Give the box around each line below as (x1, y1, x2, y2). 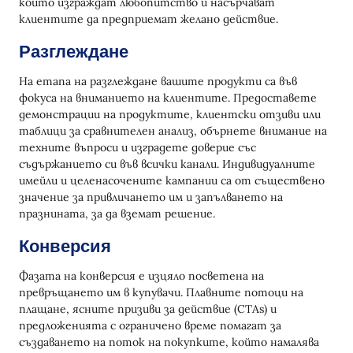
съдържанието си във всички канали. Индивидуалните (19, 157, 315, 171)
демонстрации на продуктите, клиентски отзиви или (19, 107, 321, 121)
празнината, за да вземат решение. (19, 206, 215, 221)
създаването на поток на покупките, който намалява (19, 335, 319, 349)
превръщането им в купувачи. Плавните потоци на (19, 285, 303, 299)
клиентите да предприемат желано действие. (19, 12, 278, 26)
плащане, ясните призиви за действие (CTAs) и (19, 302, 277, 316)
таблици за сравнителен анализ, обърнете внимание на (19, 124, 327, 138)
